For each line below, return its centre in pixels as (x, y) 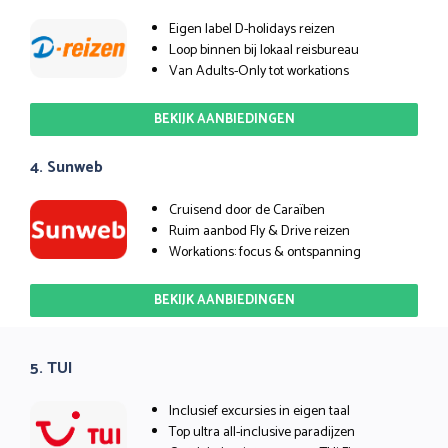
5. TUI (51, 368)
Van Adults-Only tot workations (259, 71)
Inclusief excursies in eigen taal (259, 411)
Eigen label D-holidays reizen (252, 29)
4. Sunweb (66, 167)
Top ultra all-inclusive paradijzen (262, 432)
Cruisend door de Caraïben (247, 210)
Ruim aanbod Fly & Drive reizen (259, 231)
